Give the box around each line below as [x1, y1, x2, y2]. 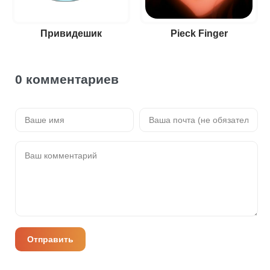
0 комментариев [15, 72, 119, 86]
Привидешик [40, 28, 102, 39]
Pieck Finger [170, 28, 228, 39]
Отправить [27, 234, 74, 244]
